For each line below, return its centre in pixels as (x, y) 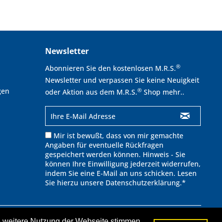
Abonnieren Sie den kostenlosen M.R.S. (111, 68)
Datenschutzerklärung (143, 183)
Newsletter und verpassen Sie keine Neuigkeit (122, 80)
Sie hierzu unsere (75, 183)
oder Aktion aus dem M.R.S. (91, 92)
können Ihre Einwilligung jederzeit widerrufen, (123, 164)
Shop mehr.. (163, 92)
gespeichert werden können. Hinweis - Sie (115, 155)
